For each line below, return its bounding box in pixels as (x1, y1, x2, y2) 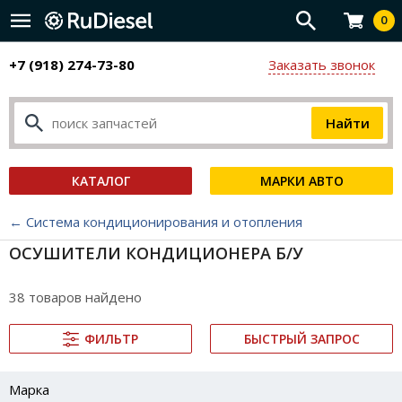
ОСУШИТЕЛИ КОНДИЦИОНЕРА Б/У (9, 242, 303, 264)
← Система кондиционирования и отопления (9, 213, 302, 231)
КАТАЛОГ (71, 172, 130, 189)
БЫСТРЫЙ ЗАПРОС (243, 330, 360, 347)
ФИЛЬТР (84, 330, 138, 347)
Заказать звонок (268, 56, 375, 74)
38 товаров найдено (9, 288, 142, 306)
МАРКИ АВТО (259, 172, 344, 189)
